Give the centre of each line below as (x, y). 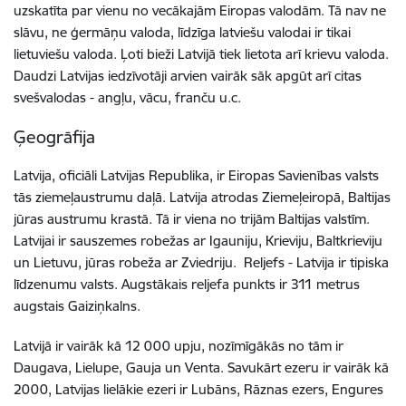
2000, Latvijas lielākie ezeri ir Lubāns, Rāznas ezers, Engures (198, 389)
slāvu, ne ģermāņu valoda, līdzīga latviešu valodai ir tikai (182, 32)
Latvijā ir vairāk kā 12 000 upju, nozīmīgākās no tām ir (179, 346)
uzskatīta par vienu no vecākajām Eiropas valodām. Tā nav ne (200, 10)
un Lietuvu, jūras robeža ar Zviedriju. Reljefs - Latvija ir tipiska (201, 262)
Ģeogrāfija (54, 137)
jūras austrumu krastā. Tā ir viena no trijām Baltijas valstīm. (192, 219)
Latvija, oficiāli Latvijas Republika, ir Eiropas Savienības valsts (196, 175)
